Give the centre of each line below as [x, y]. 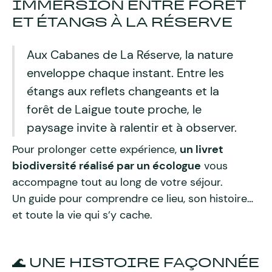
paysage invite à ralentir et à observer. [132, 127]
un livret [202, 149]
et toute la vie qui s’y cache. [82, 215]
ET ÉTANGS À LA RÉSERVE [122, 22]
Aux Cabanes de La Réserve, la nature [130, 55]
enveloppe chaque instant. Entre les [125, 73]
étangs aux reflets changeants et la [123, 91]
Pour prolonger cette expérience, [96, 149]
